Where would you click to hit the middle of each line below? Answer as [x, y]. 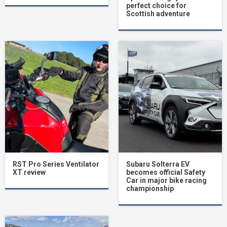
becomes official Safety [166, 173]
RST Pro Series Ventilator [56, 164]
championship [150, 189]
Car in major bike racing [166, 181]
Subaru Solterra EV [158, 164]
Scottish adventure [158, 14]
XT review [29, 173]
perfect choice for [156, 6]
